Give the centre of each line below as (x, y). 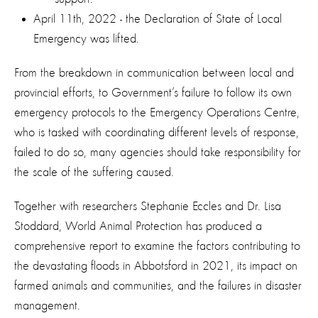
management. (49, 306)
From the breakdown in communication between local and (154, 73)
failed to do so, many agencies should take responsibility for (158, 152)
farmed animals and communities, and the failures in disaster (158, 286)
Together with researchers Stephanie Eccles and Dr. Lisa (148, 206)
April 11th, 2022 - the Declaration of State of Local (158, 19)
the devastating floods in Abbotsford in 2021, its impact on (156, 266)
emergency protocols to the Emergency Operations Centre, (157, 113)
